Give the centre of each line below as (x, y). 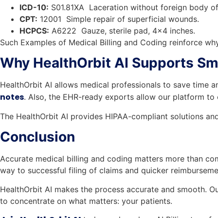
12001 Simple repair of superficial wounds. (118, 19)
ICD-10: (34, 7)
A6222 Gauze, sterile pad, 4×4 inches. (122, 30)
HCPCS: (34, 30)
